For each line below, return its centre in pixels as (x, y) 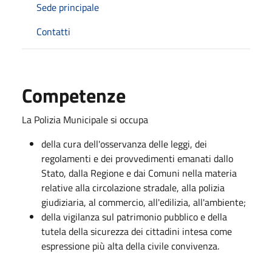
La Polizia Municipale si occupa (85, 119)
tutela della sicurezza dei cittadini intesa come (137, 231)
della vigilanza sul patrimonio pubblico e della (134, 216)
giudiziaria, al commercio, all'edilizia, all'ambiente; (144, 202)
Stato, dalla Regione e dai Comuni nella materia (139, 173)
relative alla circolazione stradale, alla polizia (133, 187)
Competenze (74, 95)
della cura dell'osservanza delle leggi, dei (124, 144)
